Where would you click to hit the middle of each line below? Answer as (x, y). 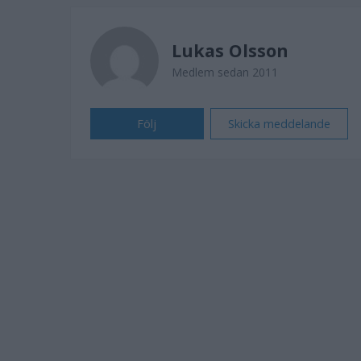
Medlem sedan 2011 (225, 72)
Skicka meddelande (279, 124)
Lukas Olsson (230, 50)
